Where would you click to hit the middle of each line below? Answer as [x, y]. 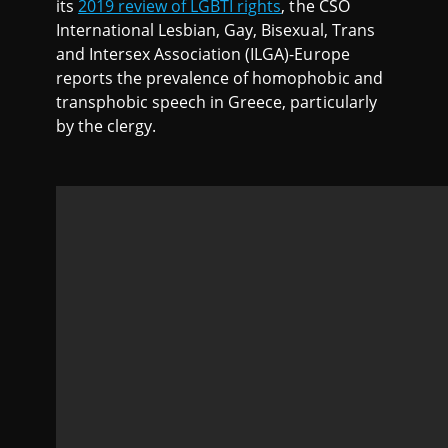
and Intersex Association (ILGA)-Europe [203, 54]
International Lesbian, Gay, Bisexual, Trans [215, 30]
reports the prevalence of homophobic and [219, 78]
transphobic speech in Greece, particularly [216, 102]
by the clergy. [106, 126]
